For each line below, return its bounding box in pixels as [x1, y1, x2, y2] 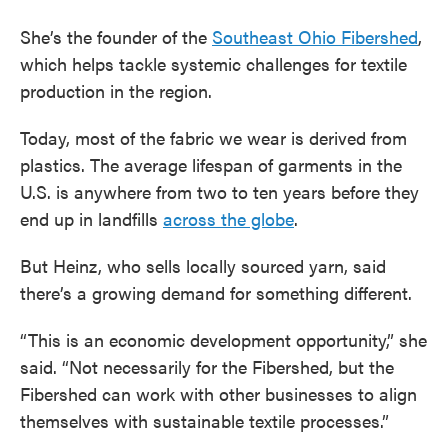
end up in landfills [20, 206, 163, 231]
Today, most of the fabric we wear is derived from [20, 125, 407, 150]
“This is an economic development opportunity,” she [20, 327, 427, 352]
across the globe [163, 206, 294, 231]
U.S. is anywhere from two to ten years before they [20, 179, 419, 204]
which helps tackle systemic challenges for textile [20, 51, 407, 76]
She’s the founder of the [20, 24, 212, 49]
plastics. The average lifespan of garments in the [20, 152, 402, 177]
